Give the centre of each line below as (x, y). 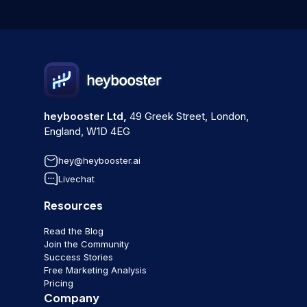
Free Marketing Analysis (95, 270)
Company (72, 297)
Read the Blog (74, 231)
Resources (73, 205)
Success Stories (78, 257)
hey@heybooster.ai (99, 161)
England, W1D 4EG (87, 131)
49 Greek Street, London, (188, 116)
